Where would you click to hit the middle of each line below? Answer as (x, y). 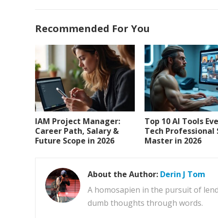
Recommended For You (92, 28)
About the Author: (124, 174)
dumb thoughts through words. (145, 203)
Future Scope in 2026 (75, 140)
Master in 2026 (173, 140)
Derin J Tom (183, 174)
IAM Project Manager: (78, 121)
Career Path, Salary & (77, 131)
